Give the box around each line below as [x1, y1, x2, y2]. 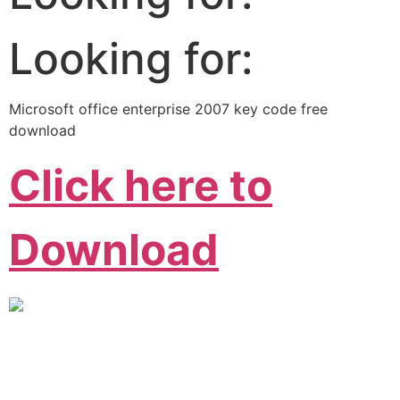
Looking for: [9, 31, 254, 85]
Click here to [9, 159, 272, 212]
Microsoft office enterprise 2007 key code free [9, 99, 328, 118]
